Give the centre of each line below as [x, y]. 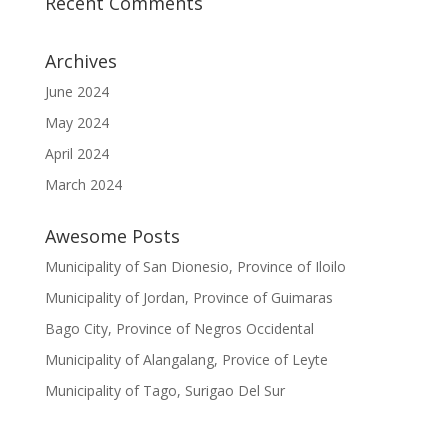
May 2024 [76, 122]
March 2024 [83, 184]
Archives [80, 60]
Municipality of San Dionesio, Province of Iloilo [195, 266]
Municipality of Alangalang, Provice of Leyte [186, 359]
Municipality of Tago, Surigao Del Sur [164, 390]
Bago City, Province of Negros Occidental [179, 328]
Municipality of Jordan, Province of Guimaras [188, 297]
